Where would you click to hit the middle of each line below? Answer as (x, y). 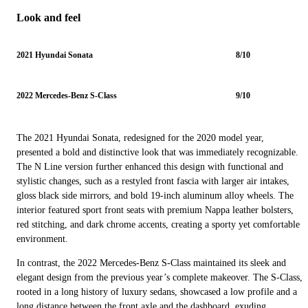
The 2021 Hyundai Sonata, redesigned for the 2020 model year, (140, 137)
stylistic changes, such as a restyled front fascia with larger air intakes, (153, 181)
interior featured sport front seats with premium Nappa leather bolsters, (155, 210)
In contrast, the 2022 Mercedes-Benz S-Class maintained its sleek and (151, 263)
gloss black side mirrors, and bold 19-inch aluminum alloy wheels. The (155, 195)
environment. (42, 239)
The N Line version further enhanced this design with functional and (150, 166)
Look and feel (48, 17)
